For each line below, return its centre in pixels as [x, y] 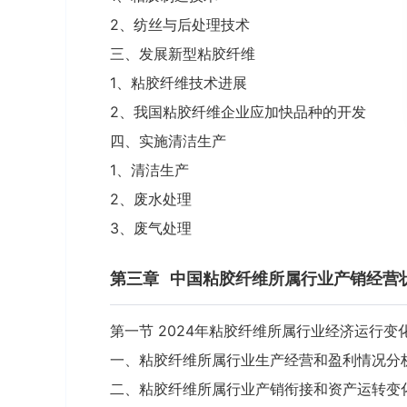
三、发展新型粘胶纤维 [183, 54]
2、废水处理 [151, 199]
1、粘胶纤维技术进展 [179, 83]
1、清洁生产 [149, 170]
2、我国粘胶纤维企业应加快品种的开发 [238, 112]
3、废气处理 [151, 228]
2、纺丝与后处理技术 [180, 25]
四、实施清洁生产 [168, 141]
